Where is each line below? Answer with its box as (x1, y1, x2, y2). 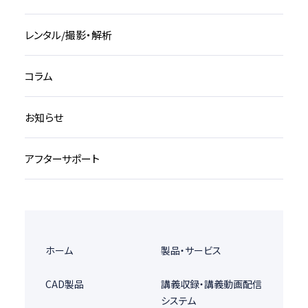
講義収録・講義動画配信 (161, 277, 262, 291)
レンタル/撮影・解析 (24, 27, 112, 43)
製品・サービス (161, 243, 221, 258)
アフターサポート (24, 151, 100, 166)
